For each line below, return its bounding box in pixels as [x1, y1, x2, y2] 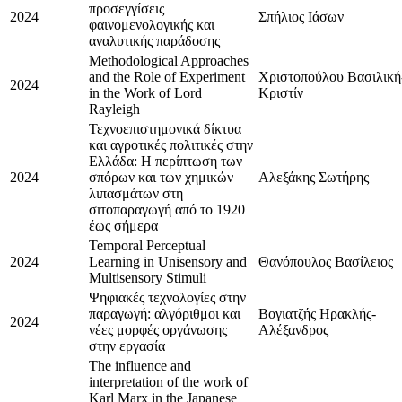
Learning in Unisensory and [89, 253, 247, 269]
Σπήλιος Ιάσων [258, 8, 344, 24]
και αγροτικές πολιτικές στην [89, 136, 253, 153]
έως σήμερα [89, 217, 158, 233]
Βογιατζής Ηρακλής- [258, 305, 376, 321]
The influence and [89, 357, 191, 373]
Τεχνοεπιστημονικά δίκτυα [89, 120, 241, 136]
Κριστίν [258, 84, 303, 100]
